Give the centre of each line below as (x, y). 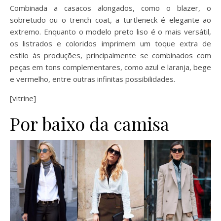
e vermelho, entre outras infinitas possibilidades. (92, 79)
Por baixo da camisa (90, 124)
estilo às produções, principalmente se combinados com (110, 55)
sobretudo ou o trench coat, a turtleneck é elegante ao (110, 20)
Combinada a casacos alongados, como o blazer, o (110, 8)
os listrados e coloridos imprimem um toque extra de (110, 44)
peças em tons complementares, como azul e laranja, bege (110, 67)
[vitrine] (23, 98)
